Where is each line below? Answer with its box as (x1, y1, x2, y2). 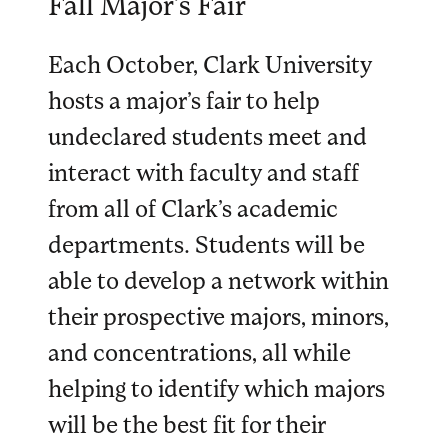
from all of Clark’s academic (48, 192, 338, 222)
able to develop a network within (48, 264, 389, 294)
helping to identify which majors (48, 372, 385, 402)
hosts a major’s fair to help (48, 84, 320, 114)
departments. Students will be (48, 228, 365, 258)
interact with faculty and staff (48, 156, 359, 186)
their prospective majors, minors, (48, 300, 389, 330)
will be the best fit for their (48, 408, 326, 438)
